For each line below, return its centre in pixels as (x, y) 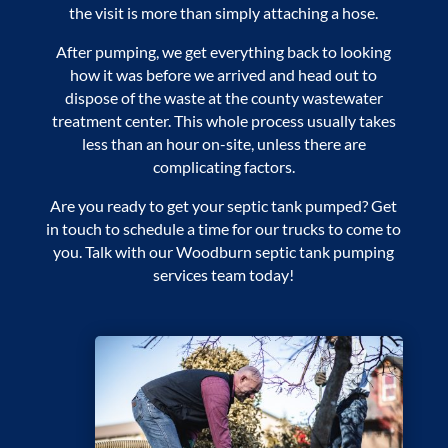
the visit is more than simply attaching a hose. (224, 12)
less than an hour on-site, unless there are (223, 143)
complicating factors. (223, 166)
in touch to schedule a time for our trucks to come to (224, 228)
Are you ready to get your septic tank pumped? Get (224, 205)
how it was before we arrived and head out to (224, 74)
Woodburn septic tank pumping (285, 251)
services (181, 274)
